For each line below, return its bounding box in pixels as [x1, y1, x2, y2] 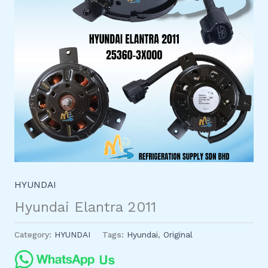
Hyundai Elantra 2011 [14, 199, 156, 216]
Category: [14, 229, 54, 239]
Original [163, 229, 193, 239]
